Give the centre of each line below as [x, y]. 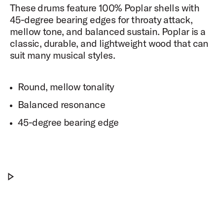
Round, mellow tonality [66, 86]
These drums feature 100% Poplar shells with [105, 7]
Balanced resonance [62, 104]
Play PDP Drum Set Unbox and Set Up [117, 183]
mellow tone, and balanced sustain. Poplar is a [108, 31]
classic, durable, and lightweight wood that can [109, 43]
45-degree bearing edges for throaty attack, [101, 19]
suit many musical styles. [62, 55]
